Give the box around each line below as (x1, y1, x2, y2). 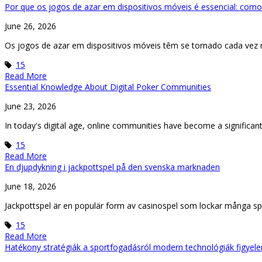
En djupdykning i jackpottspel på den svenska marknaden (5, 161, 220, 173)
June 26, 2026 (5, 20, 56, 32)
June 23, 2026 (5, 100, 56, 112)
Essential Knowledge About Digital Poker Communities (5, 81, 211, 92)
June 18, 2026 (5, 180, 56, 192)
